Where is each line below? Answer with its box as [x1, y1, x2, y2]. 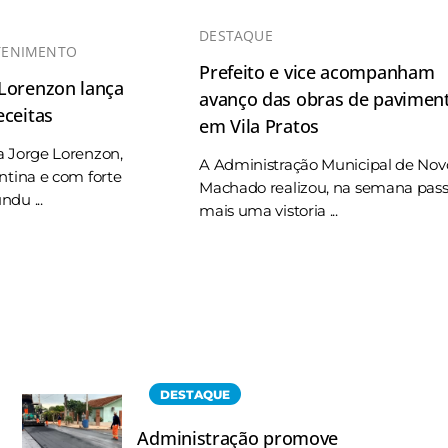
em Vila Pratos [199, 114, 319, 139]
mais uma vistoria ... [199, 201, 338, 221]
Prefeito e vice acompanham [199, 60, 435, 85]
